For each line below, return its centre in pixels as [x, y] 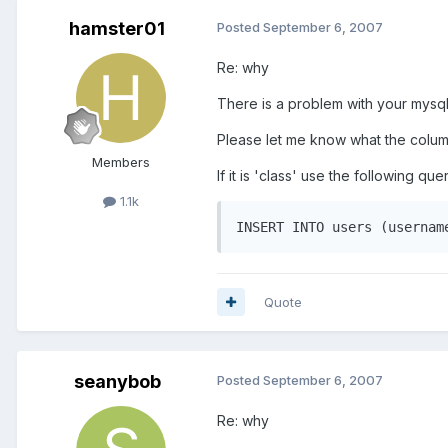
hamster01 [117, 28]
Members [121, 161]
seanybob [117, 381]
